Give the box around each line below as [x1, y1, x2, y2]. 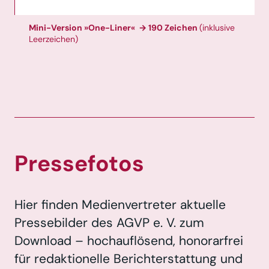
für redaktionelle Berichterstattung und [14, 250, 243, 268]
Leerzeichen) [29, 33, 78, 44]
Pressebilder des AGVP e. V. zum [14, 214, 204, 232]
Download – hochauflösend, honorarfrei [14, 232, 243, 250]
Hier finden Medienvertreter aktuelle [14, 196, 226, 214]
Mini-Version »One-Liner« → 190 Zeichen [29, 22, 199, 33]
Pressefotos [14, 149, 144, 178]
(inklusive [199, 22, 235, 33]
